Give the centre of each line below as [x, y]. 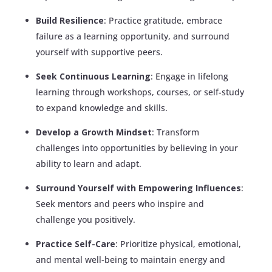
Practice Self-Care [75, 243]
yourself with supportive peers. [99, 52]
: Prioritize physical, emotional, [178, 243]
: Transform [175, 132]
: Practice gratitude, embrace [163, 20]
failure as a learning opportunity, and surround [132, 36]
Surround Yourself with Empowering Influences [138, 188]
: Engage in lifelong [189, 76]
